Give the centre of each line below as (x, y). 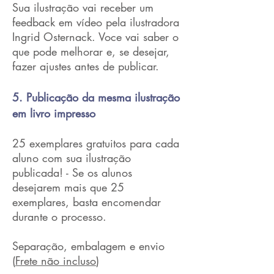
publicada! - (42, 172)
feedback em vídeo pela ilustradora (96, 22)
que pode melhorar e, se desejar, (91, 51)
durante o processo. (59, 217)
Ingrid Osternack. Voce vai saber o (95, 37)
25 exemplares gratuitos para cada (96, 143)
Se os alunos (102, 172)
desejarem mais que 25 (68, 187)
